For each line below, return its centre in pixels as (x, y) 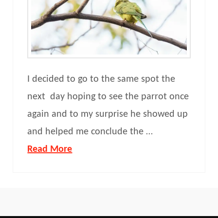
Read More (50, 149)
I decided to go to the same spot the (101, 79)
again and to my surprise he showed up (108, 114)
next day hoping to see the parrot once (108, 97)
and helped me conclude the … (90, 132)
